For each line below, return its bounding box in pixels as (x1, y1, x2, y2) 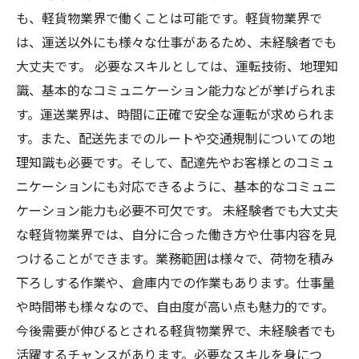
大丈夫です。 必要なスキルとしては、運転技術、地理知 (16, 56, 338, 75)
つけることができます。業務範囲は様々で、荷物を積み (16, 248, 334, 268)
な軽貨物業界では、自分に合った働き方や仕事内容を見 (16, 224, 337, 244)
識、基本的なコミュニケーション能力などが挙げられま (16, 80, 337, 99)
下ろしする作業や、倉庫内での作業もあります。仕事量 (16, 272, 335, 292)
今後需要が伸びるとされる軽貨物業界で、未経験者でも (16, 321, 336, 340)
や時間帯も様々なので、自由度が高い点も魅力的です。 (16, 296, 334, 316)
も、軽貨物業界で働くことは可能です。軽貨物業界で (16, 8, 322, 27)
